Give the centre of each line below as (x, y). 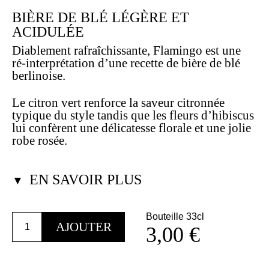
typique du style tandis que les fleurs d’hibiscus (133, 115)
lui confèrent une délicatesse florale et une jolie (131, 128)
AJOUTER (83, 227)
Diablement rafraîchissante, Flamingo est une (126, 50)
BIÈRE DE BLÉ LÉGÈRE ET (101, 17)
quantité (31, 220)
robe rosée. (40, 141)
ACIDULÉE (48, 32)
